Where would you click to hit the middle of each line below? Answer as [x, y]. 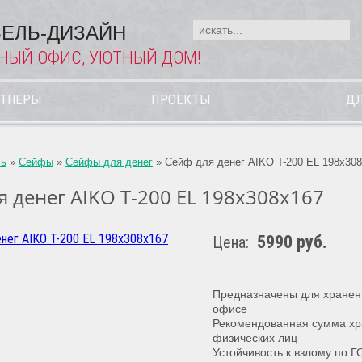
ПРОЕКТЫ [181, 99]
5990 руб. [292, 242]
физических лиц [255, 338]
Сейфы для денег [109, 162]
